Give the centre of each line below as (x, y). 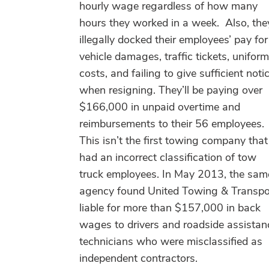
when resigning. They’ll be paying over (171, 90)
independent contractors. (138, 258)
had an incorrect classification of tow (168, 157)
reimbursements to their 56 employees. (173, 123)
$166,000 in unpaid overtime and (160, 107)
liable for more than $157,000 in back (170, 207)
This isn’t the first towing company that (174, 140)
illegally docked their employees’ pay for (174, 39)
